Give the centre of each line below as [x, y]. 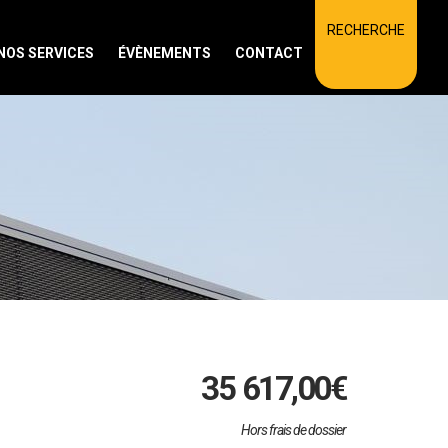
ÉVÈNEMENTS [164, 53]
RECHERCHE [366, 30]
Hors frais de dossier [293, 430]
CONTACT [269, 53]
